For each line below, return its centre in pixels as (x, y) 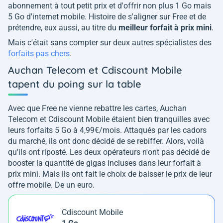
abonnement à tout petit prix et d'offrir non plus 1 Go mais (110, 6)
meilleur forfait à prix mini (165, 28)
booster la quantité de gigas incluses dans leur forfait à (105, 163)
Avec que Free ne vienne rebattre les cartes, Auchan (97, 109)
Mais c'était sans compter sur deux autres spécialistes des (110, 43)
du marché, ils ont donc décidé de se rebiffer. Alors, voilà (106, 141)
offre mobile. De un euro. (52, 185)
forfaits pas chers (39, 54)
